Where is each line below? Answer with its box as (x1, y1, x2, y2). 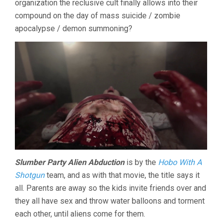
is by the (124, 158, 158, 167)
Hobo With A (158, 158, 202, 167)
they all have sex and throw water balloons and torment (15, 196, 205, 206)
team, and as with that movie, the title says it (45, 170, 200, 180)
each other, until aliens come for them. (15, 209, 145, 219)
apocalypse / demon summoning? (15, 24, 132, 34)
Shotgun (15, 170, 45, 180)
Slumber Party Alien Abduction (15, 158, 124, 167)
